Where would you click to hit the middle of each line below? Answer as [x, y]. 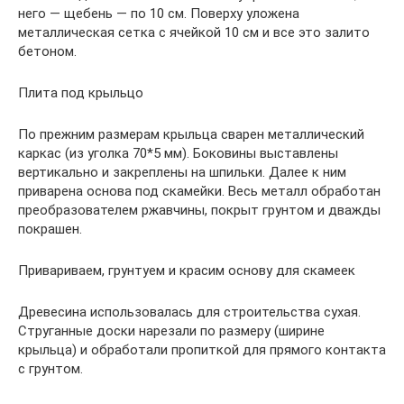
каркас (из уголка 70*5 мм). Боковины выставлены [178, 153]
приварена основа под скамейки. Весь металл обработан [199, 191]
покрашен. [50, 229]
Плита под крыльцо [81, 93]
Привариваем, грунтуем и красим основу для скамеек [187, 271]
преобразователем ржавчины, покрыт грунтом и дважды [199, 210]
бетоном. [47, 51]
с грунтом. [50, 369]
